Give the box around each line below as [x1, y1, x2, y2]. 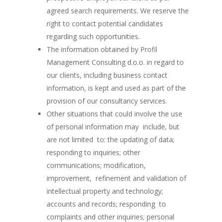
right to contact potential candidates [47, 19, 163, 28]
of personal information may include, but [47, 122, 179, 131]
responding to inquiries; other [47, 148, 140, 157]
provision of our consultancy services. [47, 96, 167, 106]
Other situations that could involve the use [47, 109, 182, 118]
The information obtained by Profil [47, 45, 157, 54]
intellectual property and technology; [47, 186, 163, 196]
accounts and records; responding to [47, 199, 166, 209]
